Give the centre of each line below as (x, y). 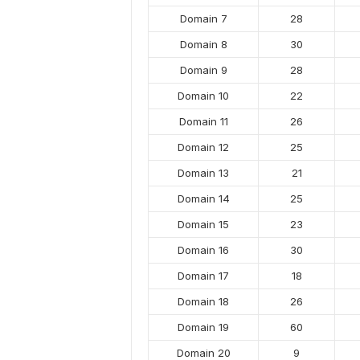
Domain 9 (203, 70)
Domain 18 (203, 301)
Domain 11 (203, 121)
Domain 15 (203, 224)
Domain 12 (203, 147)
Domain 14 (203, 198)
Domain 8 (203, 44)
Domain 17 (203, 276)
